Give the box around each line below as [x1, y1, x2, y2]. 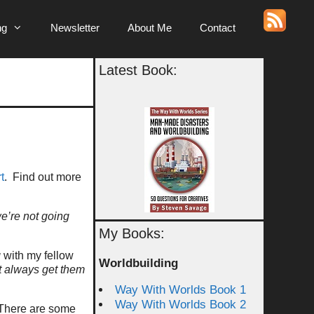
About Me [128, 22, 172, 34]
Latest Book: [99, 62, 177, 78]
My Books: [99, 226, 165, 241]
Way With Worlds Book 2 [115, 298, 246, 311]
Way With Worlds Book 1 [115, 283, 246, 296]
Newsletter [50, 22, 100, 34]
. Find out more [4, 170, 81, 183]
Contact [200, 22, 235, 34]
